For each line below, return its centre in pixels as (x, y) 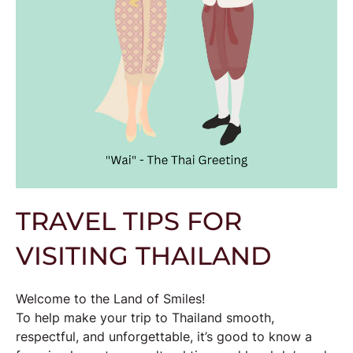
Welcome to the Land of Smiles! (110, 299)
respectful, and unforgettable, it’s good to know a (164, 336)
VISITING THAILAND (143, 256)
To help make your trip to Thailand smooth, (145, 318)
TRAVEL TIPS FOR (129, 221)
